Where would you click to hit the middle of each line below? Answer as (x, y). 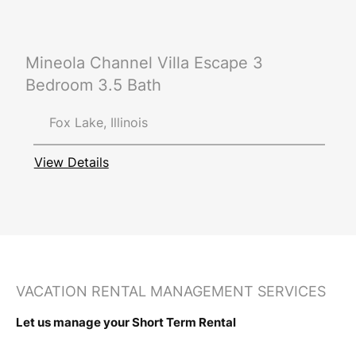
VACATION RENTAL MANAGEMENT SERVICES (171, 292)
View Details (71, 162)
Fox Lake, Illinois (98, 123)
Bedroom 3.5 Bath (93, 85)
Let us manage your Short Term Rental (126, 322)
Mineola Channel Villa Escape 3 (144, 62)
